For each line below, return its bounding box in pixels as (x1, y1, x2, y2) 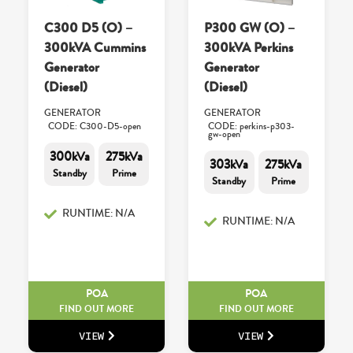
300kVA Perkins (204, 38, 293, 58)
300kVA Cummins (44, 38, 147, 58)
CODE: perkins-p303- (208, 120, 295, 134)
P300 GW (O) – (204, 18, 295, 39)
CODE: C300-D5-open (48, 120, 142, 134)
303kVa (210, 155, 249, 174)
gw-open (208, 128, 240, 142)
